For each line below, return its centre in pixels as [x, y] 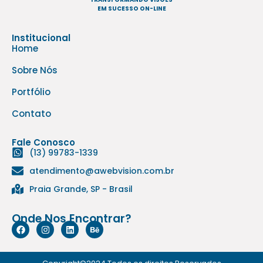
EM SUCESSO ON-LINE [131, 9]
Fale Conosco [43, 142]
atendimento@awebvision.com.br [102, 171]
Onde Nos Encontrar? [72, 218]
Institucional [41, 38]
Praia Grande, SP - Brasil [81, 189]
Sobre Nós [35, 70]
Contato [31, 113]
